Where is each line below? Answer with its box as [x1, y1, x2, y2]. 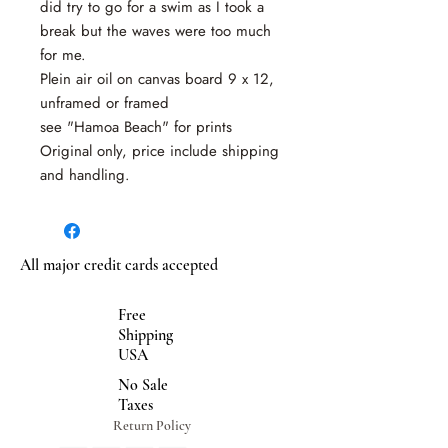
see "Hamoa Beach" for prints [40, 116, 232, 138]
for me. [40, 44, 86, 66]
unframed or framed [40, 92, 169, 114]
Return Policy [113, 417, 191, 434]
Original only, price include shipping [40, 140, 279, 162]
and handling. [40, 164, 130, 186]
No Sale [118, 375, 168, 395]
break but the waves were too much [40, 20, 271, 42]
